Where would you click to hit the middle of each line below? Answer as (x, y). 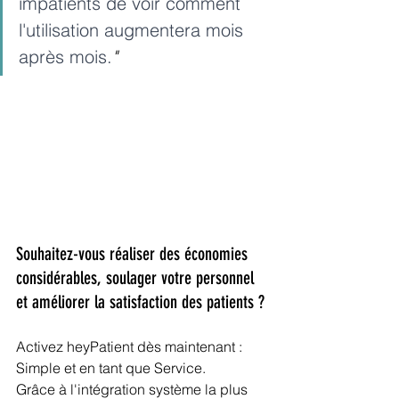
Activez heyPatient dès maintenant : (131, 347)
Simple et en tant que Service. (111, 368)
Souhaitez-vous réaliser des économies (134, 254)
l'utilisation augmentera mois (134, 30)
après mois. (65, 57)
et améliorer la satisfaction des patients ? (140, 302)
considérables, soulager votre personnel (137, 278)
